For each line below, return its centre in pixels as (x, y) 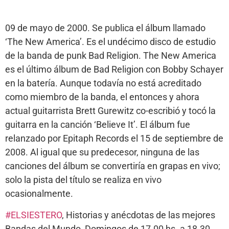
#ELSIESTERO (33, 215)
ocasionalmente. (39, 194)
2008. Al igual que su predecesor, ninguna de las (102, 152)
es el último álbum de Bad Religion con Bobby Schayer (114, 70)
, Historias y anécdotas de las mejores (139, 215)
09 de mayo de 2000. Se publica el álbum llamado (105, 28)
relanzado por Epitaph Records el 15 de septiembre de (114, 139)
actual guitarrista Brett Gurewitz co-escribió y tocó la (110, 111)
